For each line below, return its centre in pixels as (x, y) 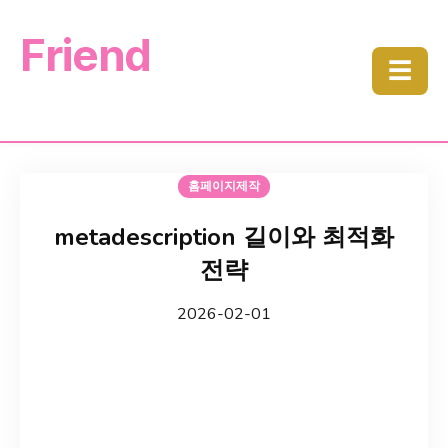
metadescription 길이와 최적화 (224, 237)
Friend (85, 55)
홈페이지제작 (224, 186)
